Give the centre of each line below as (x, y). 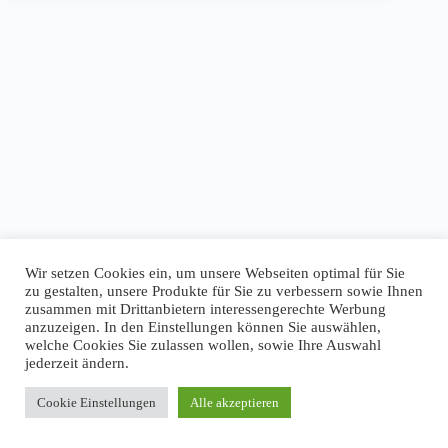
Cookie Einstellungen (96, 402)
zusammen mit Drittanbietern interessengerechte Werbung (205, 309)
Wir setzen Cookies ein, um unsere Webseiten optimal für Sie (215, 273)
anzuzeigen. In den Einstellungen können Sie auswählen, (203, 327)
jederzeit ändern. (77, 363)
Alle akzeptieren (234, 402)
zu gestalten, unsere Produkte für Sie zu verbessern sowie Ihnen (224, 291)
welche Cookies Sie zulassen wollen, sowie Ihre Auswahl (203, 345)
